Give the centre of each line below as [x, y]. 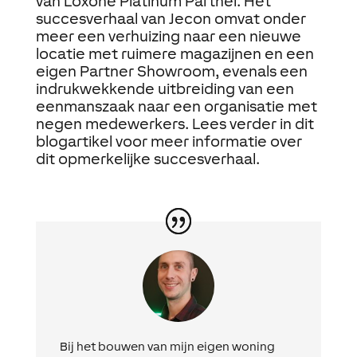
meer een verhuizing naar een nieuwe [168, 36]
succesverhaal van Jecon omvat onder [171, 19]
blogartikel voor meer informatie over [169, 141]
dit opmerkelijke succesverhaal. [147, 159]
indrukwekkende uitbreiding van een [165, 89]
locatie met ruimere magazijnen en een [175, 54]
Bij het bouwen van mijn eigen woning [167, 347]
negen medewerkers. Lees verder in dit [175, 124]
